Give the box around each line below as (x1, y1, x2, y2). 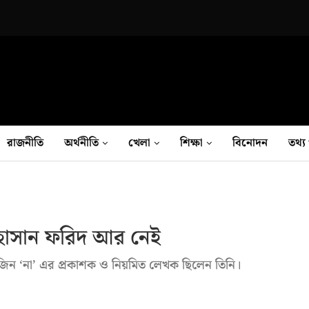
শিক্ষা (180, 134, 203, 152)
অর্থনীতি (64, 134, 99, 152)
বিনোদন (232, 134, 268, 152)
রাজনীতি (7, 134, 43, 152)
